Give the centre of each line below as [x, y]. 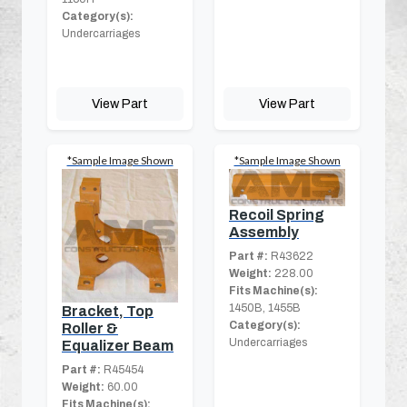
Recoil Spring [277, 214]
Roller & [90, 329]
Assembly [264, 232]
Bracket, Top [108, 312]
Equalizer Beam [118, 346]
